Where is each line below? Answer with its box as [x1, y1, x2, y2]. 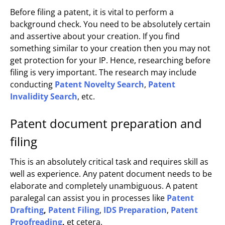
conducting [10, 79, 55, 90]
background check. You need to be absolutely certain [10, 19, 210, 30]
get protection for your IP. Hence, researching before [10, 55, 210, 66]
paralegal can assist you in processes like [10, 192, 167, 203]
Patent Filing [48, 204, 99, 215]
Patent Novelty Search [55, 79, 144, 90]
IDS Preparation [103, 204, 167, 215]
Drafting [10, 204, 44, 215]
